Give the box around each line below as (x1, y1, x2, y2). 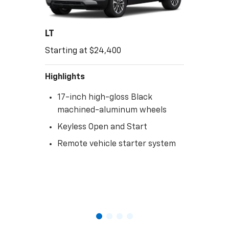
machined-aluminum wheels (57, 106, 167, 115)
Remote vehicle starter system (57, 140, 176, 149)
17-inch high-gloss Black (57, 94, 152, 102)
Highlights (45, 73, 85, 82)
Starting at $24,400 (45, 47, 121, 56)
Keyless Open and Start (57, 123, 147, 132)
